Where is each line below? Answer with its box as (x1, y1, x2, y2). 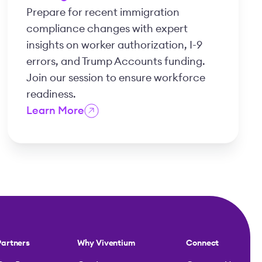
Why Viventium (77, 239, 136, 247)
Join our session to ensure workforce (26, 73, 206, 84)
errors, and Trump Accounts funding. (26, 56, 206, 67)
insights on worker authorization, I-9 (26, 40, 203, 51)
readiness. (26, 89, 77, 100)
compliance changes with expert (26, 23, 188, 35)
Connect (186, 239, 219, 247)
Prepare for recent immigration (26, 7, 180, 18)
